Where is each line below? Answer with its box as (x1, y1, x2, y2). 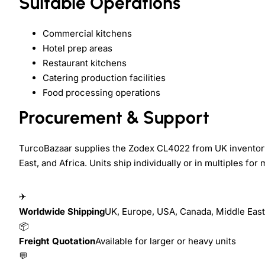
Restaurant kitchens (43, 57, 127, 69)
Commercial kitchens (43, 28, 132, 40)
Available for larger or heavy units (95, 235, 236, 247)
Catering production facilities (43, 72, 166, 84)
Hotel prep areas (43, 43, 112, 54)
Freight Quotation (19, 235, 95, 247)
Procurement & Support (19, 106, 209, 129)
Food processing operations (43, 87, 160, 99)
